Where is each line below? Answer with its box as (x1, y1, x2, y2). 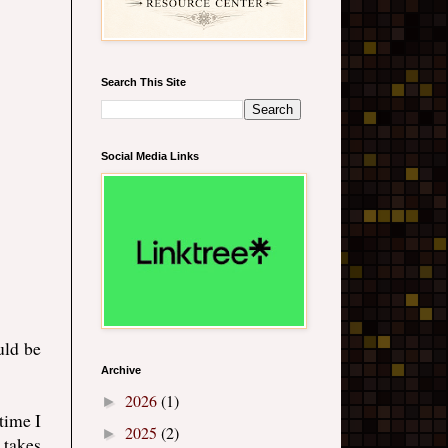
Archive (101, 364, 141, 377)
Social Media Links (101, 150, 199, 163)
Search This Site (101, 76, 186, 89)
